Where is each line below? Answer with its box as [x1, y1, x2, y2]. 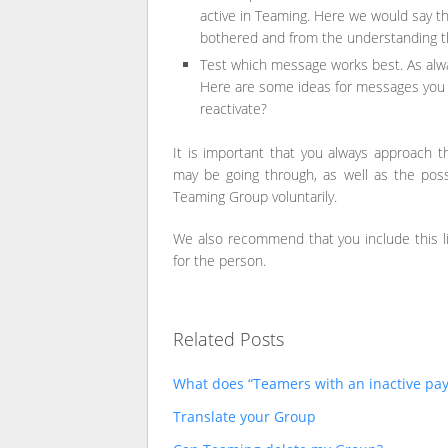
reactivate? [199, 99, 267, 118]
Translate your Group [173, 406, 316, 426]
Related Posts [173, 326, 284, 351]
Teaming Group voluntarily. [173, 186, 337, 206]
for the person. [173, 250, 266, 270]
